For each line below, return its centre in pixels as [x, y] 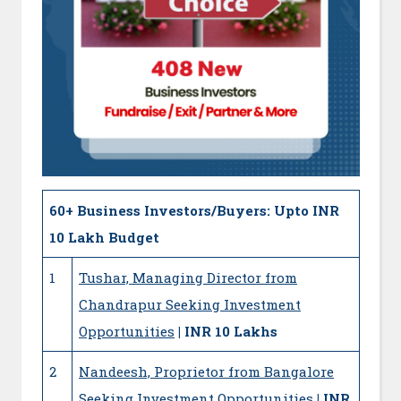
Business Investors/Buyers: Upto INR [208, 210]
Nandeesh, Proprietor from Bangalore [206, 371]
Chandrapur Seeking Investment [190, 304]
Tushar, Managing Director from [188, 277]
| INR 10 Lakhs [228, 331]
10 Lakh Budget [104, 237]
